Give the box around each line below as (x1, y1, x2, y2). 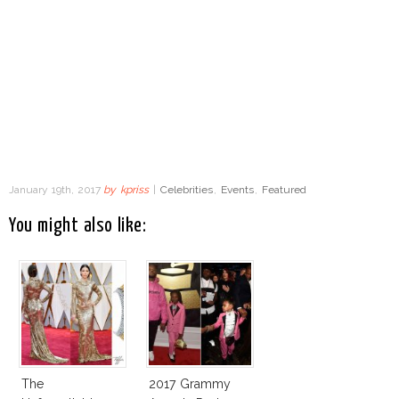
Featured (261, 183, 306, 196)
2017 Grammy (149, 376, 231, 391)
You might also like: (9, 216, 147, 236)
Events (220, 183, 254, 196)
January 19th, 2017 (9, 183, 104, 196)
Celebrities (159, 183, 213, 196)
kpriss (120, 183, 150, 196)
